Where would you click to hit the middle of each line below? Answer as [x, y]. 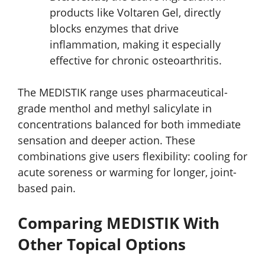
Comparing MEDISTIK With [119, 223]
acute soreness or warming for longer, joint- [127, 172]
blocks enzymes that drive [114, 28]
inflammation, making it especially [135, 44]
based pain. [47, 188]
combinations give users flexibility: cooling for [132, 156]
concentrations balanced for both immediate [129, 124]
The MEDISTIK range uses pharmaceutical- [123, 92]
